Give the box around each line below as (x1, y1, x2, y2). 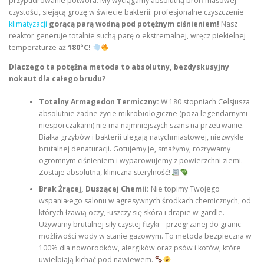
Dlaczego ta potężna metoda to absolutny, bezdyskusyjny (9, 62, 229, 72)
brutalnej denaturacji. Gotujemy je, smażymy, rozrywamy (38, 143, 230, 154)
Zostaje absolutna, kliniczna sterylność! (38, 167, 172, 177)
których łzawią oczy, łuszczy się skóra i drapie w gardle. (38, 207, 225, 217)
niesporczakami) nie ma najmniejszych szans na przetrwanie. (38, 120, 244, 130)
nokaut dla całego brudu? (9, 74, 106, 84)
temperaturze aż (9, 42, 68, 53)
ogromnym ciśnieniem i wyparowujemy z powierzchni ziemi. (38, 155, 243, 166)
